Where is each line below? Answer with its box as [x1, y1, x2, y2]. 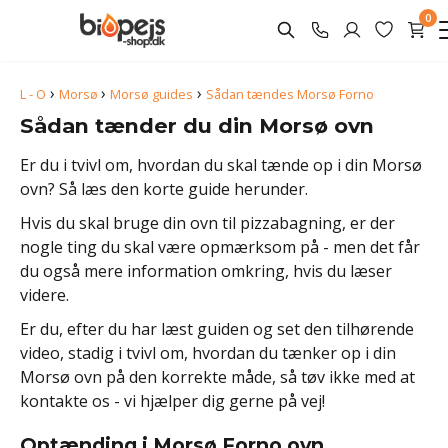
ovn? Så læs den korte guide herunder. [20, 178, 308, 200]
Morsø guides [110, 85, 193, 103]
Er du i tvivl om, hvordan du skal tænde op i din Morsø [20, 154, 422, 176]
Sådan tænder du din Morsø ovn [20, 113, 374, 138]
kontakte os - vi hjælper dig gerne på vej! [20, 390, 325, 412]
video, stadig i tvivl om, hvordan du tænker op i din [20, 342, 396, 364]
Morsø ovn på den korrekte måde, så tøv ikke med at [20, 366, 415, 388]
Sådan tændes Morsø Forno [206, 85, 374, 103]
